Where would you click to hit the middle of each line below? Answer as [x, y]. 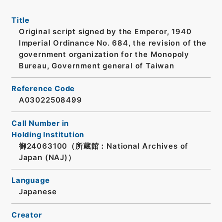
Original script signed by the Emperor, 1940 [105, 31]
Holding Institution [48, 135]
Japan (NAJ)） [47, 157]
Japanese [38, 192]
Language [30, 181]
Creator [27, 215]
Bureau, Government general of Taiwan [96, 66]
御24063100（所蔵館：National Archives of [104, 146]
